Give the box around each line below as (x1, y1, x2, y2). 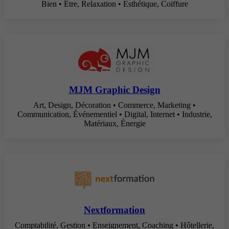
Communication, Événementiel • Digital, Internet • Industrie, (17, 110, 212, 119)
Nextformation (84, 204, 145, 216)
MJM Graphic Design (68, 84, 161, 96)
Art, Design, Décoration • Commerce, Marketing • (33, 101, 196, 110)
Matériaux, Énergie (83, 119, 146, 128)
